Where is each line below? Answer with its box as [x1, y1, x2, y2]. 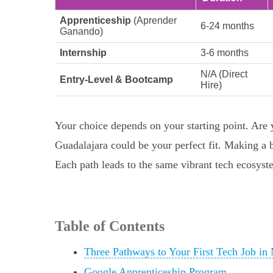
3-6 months [200, 47, 249, 58]
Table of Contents [55, 218, 165, 234]
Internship [60, 47, 107, 58]
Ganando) [60, 26, 103, 37]
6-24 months [200, 20, 254, 31]
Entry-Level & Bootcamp [60, 74, 173, 85]
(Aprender [131, 15, 177, 26]
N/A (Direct [200, 68, 247, 79]
